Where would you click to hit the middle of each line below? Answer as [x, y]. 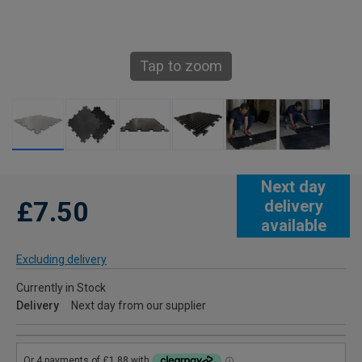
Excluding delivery [61, 260]
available [293, 226]
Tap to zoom [181, 66]
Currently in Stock [61, 288]
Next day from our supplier [139, 306]
